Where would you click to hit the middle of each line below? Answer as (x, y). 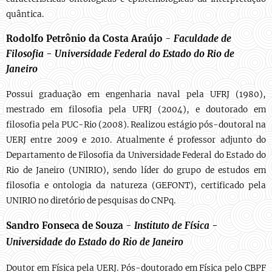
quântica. (26, 14)
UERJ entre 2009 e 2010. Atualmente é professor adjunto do (136, 140)
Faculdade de (201, 39)
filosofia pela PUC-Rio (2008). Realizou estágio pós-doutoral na (136, 125)
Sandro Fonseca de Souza (66, 226)
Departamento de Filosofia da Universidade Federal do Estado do (136, 155)
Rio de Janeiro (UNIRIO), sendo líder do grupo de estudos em (136, 170)
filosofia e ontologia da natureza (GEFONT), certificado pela (136, 185)
